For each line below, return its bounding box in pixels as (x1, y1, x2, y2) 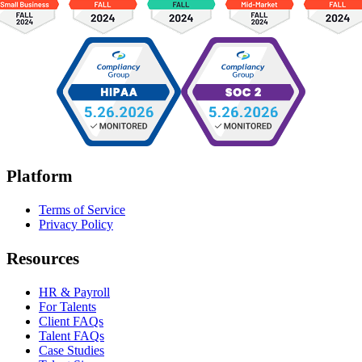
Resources (6, 248, 79, 267)
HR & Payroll (39, 284, 110, 299)
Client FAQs (39, 314, 103, 328)
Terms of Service (39, 203, 125, 217)
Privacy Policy (39, 217, 113, 232)
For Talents (39, 299, 96, 314)
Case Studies (39, 343, 104, 357)
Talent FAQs (39, 328, 104, 343)
